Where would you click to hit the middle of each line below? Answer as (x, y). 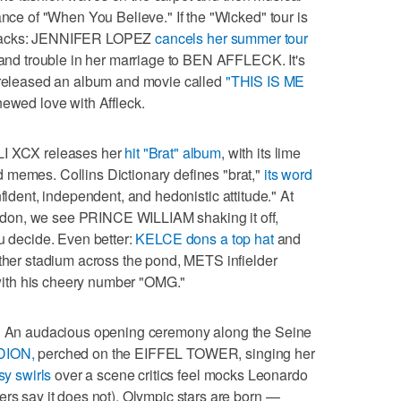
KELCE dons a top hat (205, 238)
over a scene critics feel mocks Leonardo (179, 374)
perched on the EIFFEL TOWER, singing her (175, 353)
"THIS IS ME (265, 81)
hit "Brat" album (173, 152)
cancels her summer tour (231, 38)
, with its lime (261, 152)
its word (288, 174)
